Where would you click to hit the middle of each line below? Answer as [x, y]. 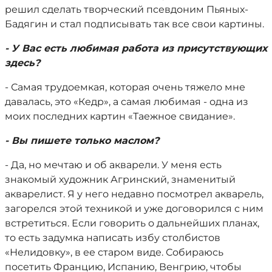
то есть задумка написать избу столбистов [113, 238]
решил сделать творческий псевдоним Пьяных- [127, 9]
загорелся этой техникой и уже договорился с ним [134, 209]
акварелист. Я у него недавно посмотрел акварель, [134, 194]
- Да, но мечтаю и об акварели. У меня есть [113, 165]
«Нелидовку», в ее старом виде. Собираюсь [114, 252]
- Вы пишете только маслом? [82, 141]
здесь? [22, 63]
